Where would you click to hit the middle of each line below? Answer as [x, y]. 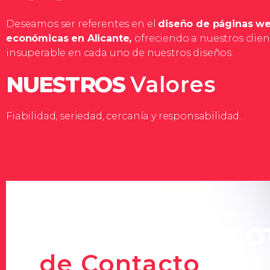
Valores [173, 84]
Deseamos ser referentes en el [82, 24]
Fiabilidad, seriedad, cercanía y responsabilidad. [124, 116]
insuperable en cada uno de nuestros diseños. [120, 52]
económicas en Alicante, [71, 38]
